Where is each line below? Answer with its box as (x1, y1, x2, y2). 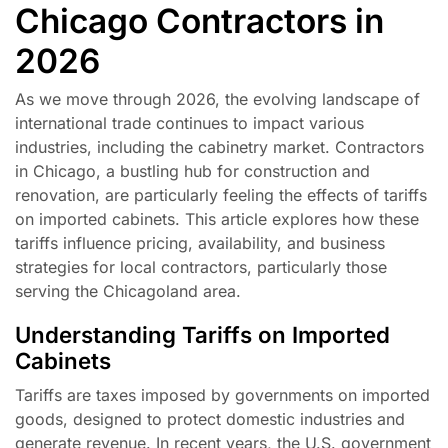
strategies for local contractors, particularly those (15, 257, 387, 278)
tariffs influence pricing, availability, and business (15, 233, 385, 254)
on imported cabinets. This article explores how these (15, 209, 419, 230)
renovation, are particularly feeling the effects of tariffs (15, 185, 427, 206)
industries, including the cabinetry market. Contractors (15, 137, 424, 158)
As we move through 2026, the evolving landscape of (15, 89, 420, 110)
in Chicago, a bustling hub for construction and (15, 161, 370, 182)
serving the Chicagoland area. (15, 281, 241, 302)
